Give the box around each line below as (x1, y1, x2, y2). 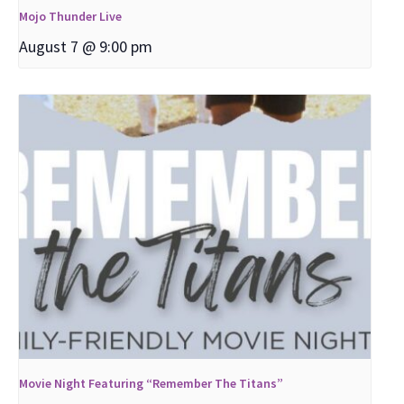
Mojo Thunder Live (19, 8, 122, 25)
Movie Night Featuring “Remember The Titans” (19, 374, 283, 391)
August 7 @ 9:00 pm (19, 36, 152, 58)
